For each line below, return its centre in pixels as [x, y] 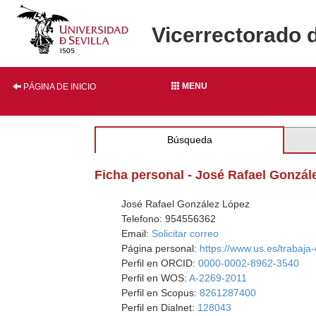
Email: [137, 233]
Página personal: [161, 248]
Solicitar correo [186, 233]
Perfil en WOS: [156, 278]
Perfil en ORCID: [160, 263]
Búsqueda [189, 140]
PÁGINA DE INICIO [59, 87]
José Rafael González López [186, 204]
